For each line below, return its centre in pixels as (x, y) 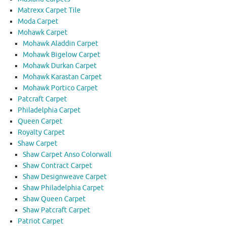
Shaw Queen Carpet (54, 199)
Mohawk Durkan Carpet (60, 66)
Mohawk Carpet (43, 33)
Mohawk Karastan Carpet (62, 77)
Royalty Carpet (41, 133)
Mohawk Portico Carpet (60, 88)
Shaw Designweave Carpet (65, 177)
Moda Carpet (38, 22)
